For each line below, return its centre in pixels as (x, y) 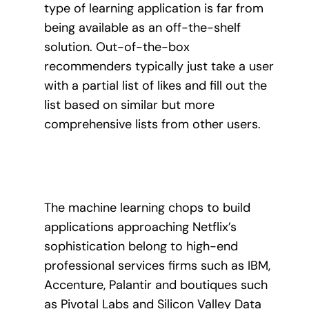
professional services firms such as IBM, (157, 265)
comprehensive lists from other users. (152, 124)
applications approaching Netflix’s (140, 227)
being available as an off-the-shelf (142, 27)
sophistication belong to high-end (141, 246)
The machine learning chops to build (147, 207)
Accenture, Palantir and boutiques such (156, 285)
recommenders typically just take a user (159, 66)
